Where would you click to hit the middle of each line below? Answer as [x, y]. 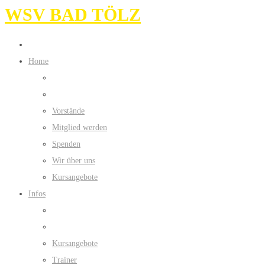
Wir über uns [74, 161]
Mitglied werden [80, 128]
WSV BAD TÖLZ [73, 14]
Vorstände [68, 111]
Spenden [66, 144]
